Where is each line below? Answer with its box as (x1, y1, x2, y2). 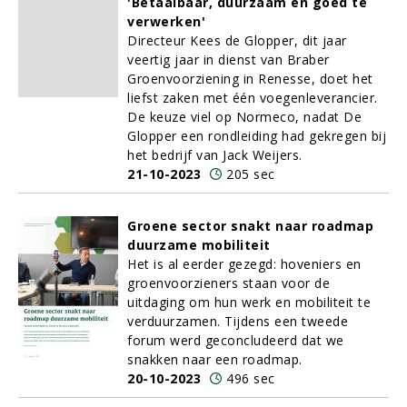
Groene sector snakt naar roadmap (127, 217, 373, 234)
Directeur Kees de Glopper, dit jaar (127, 32, 347, 49)
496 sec (226, 370, 275, 387)
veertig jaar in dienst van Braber (127, 51, 330, 68)
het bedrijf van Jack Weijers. (127, 146, 303, 164)
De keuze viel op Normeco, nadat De (127, 108, 362, 125)
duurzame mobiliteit (127, 236, 271, 253)
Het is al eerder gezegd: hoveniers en (127, 255, 362, 273)
